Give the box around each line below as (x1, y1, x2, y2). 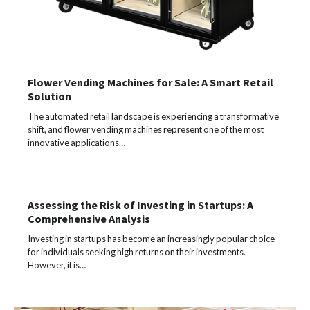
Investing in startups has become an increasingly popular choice (28, 233, 275, 245)
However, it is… (28, 259, 86, 271)
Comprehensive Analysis (28, 212, 150, 226)
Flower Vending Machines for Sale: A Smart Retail (28, 75, 273, 90)
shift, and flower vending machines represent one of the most (28, 124, 264, 136)
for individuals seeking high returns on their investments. (28, 246, 246, 258)
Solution (28, 89, 71, 104)
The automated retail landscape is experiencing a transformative (28, 111, 279, 122)
